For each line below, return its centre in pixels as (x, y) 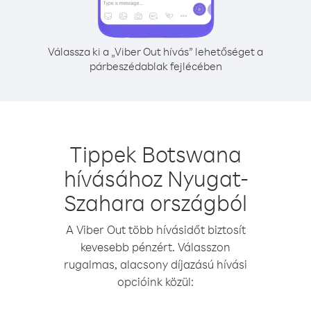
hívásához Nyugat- (155, 178)
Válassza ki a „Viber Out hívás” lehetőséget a (155, 51)
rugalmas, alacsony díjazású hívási (155, 264)
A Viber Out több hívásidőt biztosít (155, 229)
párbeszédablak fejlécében (155, 66)
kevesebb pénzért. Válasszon (155, 247)
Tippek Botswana (155, 154)
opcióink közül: (155, 281)
